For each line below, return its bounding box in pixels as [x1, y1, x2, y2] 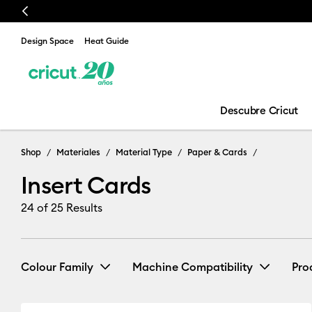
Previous [17, 4, 61, 18]
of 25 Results [34, 201, 102, 214]
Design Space [21, 36, 74, 46]
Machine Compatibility [132, 260, 253, 274]
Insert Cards [21, 170, 151, 200]
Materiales [56, 146, 100, 157]
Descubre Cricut [219, 104, 299, 117]
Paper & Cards [187, 146, 247, 157]
